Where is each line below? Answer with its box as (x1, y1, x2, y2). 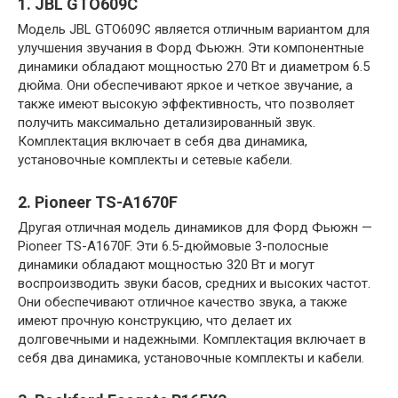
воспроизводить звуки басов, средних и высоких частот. (18, 275, 370, 291)
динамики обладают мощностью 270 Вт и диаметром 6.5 (18, 58, 370, 75)
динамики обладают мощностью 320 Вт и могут (18, 256, 314, 273)
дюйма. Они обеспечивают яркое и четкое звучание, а (18, 76, 353, 93)
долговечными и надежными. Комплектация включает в (18, 330, 366, 347)
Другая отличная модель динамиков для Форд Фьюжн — (18, 219, 372, 235)
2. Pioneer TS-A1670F (18, 192, 178, 211)
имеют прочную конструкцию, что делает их (18, 312, 291, 329)
